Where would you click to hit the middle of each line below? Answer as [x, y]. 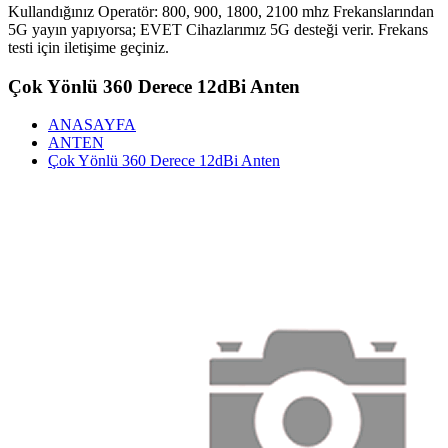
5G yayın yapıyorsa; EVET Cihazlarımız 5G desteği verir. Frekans [218, 29]
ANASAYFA [92, 125]
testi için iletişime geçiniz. [88, 47]
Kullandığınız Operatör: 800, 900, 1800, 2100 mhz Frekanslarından [221, 11]
